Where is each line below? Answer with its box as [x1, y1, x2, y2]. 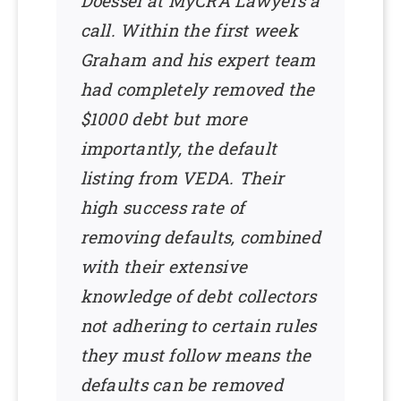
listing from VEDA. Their [80, 166, 285, 189]
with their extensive [80, 254, 248, 277]
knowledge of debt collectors [80, 284, 317, 307]
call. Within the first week [80, 18, 298, 41]
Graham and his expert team [80, 47, 316, 71]
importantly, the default [80, 136, 277, 159]
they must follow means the [80, 343, 311, 366]
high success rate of [80, 195, 245, 218]
